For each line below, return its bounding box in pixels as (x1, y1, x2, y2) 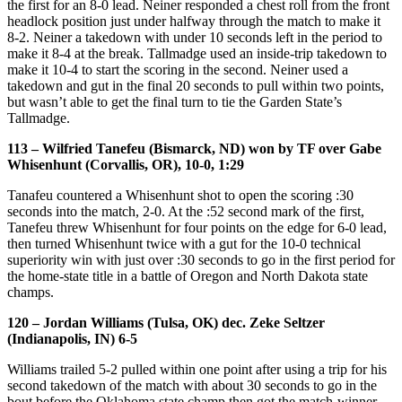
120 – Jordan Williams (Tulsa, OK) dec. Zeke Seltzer (7, 314, 325, 330)
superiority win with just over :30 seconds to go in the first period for (7, 251, 395, 267)
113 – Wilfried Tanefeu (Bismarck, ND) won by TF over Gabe (7, 140, 381, 156)
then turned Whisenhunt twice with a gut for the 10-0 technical (7, 235, 361, 251)
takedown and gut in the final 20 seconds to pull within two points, (7, 77, 384, 93)
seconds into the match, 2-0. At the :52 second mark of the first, (7, 203, 364, 219)
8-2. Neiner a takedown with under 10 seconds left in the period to (7, 29, 382, 45)
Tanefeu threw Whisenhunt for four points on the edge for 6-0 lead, (7, 219, 387, 235)
